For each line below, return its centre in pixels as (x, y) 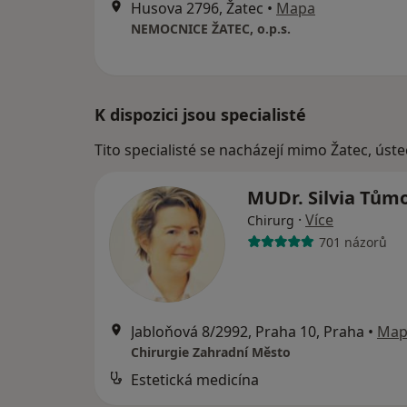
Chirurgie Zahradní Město (211, 352)
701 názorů (352, 242)
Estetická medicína (195, 380)
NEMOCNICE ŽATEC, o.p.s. (211, 29)
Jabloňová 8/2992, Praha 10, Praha (248, 332)
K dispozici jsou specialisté (200, 114)
